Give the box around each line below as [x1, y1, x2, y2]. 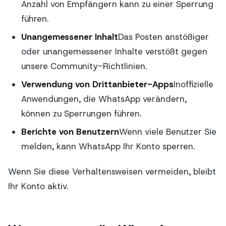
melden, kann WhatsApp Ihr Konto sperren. [21, 140, 195, 152]
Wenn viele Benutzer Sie [119, 126, 216, 137]
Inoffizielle [173, 78, 213, 90]
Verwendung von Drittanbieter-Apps [21, 78, 174, 90]
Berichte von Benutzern [21, 126, 119, 137]
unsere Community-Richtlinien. [21, 60, 147, 72]
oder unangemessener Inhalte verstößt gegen [21, 45, 207, 57]
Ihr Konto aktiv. [8, 180, 68, 192]
